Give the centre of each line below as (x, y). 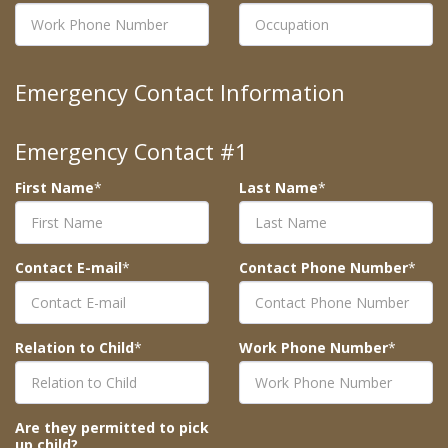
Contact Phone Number (323, 268)
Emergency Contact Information (180, 93)
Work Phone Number (313, 348)
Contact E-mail (68, 268)
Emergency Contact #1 (131, 152)
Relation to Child (74, 348)
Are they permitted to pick (112, 428)
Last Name (278, 188)
